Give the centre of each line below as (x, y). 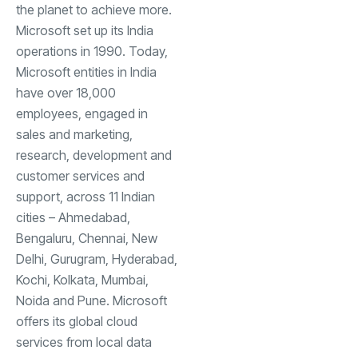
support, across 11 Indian (86, 196)
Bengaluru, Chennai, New (87, 238)
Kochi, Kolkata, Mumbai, (82, 279)
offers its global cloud (77, 321)
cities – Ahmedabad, (73, 217)
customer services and (80, 175)
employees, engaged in (82, 113)
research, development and (94, 155)
